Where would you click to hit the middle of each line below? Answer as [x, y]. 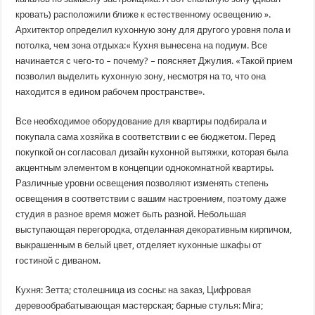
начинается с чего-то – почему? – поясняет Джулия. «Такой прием [154, 61]
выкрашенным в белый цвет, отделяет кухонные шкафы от [139, 245]
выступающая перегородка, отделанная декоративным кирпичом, [154, 230]
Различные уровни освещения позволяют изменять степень [142, 183]
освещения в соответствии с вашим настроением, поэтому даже [151, 199]
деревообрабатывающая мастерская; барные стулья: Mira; [140, 306]
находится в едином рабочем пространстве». [110, 92]
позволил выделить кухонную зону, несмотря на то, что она [141, 76]
